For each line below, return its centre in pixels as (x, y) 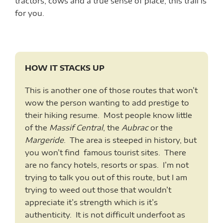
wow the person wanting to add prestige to (107, 102)
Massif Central (76, 127)
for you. (30, 13)
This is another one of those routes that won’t (111, 90)
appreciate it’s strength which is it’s (91, 202)
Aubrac (135, 127)
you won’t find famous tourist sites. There (106, 152)
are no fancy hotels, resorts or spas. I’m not (107, 165)
